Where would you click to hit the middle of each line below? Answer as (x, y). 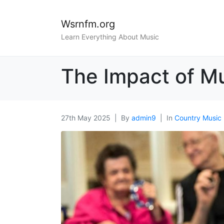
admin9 (144, 118)
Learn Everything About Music (110, 37)
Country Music (198, 118)
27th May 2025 (86, 118)
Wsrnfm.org (88, 24)
